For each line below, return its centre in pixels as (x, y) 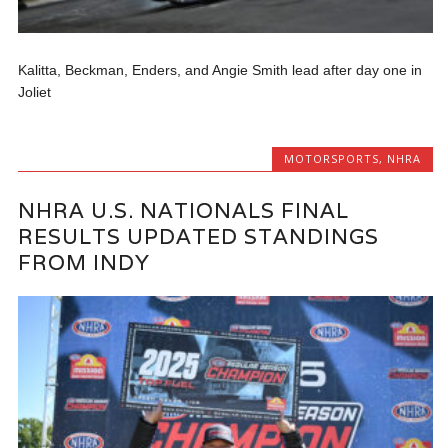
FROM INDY (84, 263)
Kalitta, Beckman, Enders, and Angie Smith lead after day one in (220, 69)
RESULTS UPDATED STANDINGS (199, 237)
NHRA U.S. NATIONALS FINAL (184, 211)
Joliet (35, 91)
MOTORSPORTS (331, 158)
